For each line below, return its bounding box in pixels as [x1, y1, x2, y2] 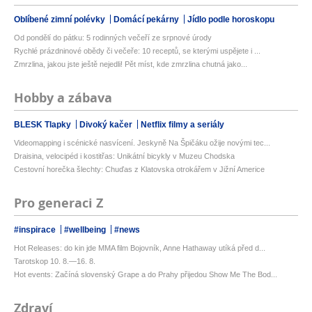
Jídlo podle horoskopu [187, 15, 274, 25]
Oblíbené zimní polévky [14, 15, 107, 25]
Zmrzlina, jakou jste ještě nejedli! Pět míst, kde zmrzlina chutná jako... [14, 60, 247, 69]
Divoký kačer [79, 120, 134, 130]
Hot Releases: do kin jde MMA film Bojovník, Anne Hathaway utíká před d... [14, 244, 265, 253]
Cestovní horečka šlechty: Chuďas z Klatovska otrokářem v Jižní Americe [14, 165, 265, 174]
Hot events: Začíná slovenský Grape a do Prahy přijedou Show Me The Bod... [14, 270, 277, 279]
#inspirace [14, 225, 58, 235]
